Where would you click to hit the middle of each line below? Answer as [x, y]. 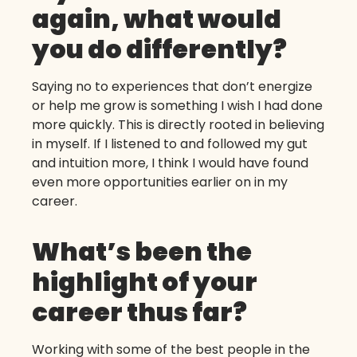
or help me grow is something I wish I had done [177, 105]
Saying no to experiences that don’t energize [172, 86]
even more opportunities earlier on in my [160, 182]
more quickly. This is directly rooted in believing [178, 124]
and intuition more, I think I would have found [170, 163]
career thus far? [139, 312]
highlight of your [145, 281]
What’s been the [142, 251]
